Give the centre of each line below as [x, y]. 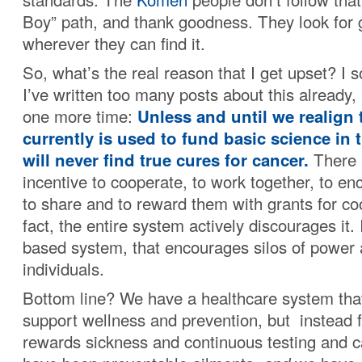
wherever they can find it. [114, 44]
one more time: [80, 116]
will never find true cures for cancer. [166, 160]
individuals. [63, 269]
